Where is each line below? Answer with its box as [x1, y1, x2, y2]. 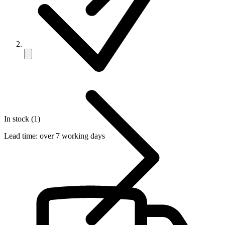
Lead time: [4, 131, 38, 140]
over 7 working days [38, 131, 105, 140]
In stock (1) [4, 114, 40, 123]
